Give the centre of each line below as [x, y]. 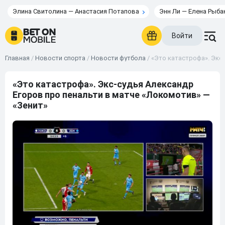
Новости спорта [60, 58]
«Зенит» [30, 105]
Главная [17, 58]
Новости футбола [118, 58]
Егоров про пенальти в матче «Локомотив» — [111, 95]
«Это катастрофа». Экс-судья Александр [103, 84]
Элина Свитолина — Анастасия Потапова [76, 11]
